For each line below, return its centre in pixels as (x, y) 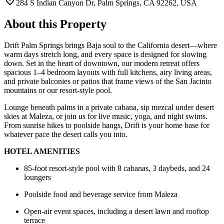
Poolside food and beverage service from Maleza (101, 194)
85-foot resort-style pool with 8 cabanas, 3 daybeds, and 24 (117, 168)
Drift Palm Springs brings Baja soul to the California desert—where (110, 45)
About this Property (55, 24)
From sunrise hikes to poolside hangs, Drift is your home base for (107, 125)
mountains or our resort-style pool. (58, 90)
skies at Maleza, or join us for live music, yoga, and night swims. (106, 116)
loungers (37, 177)
